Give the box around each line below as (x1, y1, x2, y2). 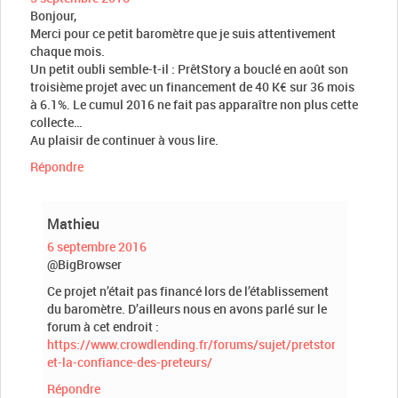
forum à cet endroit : (47, 317, 159, 335)
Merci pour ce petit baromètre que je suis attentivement (30, 24, 336, 42)
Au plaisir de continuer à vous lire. (30, 131, 219, 148)
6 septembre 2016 (47, 237, 147, 255)
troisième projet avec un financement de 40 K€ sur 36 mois (30, 77, 354, 95)
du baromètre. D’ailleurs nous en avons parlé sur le (47, 299, 327, 317)
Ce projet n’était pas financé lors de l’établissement (47, 282, 329, 299)
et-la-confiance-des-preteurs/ (47, 353, 212, 370)
